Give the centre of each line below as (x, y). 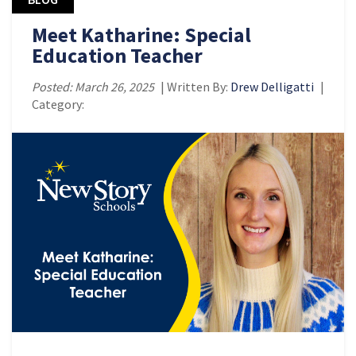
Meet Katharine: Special (141, 34)
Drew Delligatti (272, 86)
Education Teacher (117, 55)
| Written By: (194, 86)
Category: (58, 104)
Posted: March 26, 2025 (93, 86)
